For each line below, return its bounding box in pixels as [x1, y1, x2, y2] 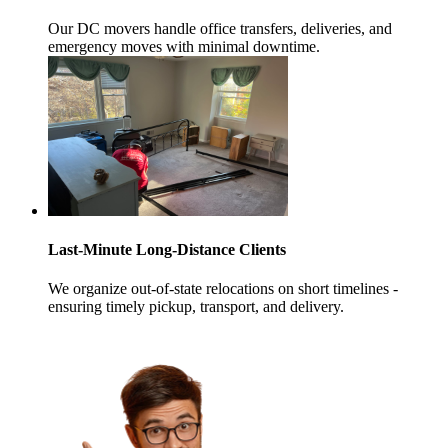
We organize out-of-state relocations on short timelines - [48, 280, 398, 298]
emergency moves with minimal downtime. [48, 37, 320, 55]
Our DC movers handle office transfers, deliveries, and [48, 19, 392, 37]
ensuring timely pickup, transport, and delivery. [48, 298, 344, 316]
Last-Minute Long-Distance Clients [48, 240, 286, 258]
